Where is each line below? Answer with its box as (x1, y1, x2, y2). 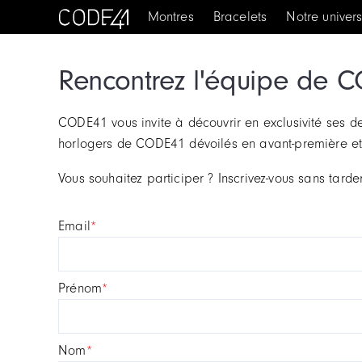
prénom (65, 280, 103, 296)
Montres (147, 9, 194, 24)
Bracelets (213, 9, 267, 24)
